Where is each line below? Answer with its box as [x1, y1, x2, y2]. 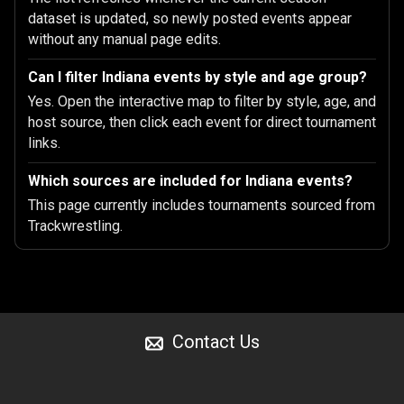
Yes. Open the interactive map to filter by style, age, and [28, 93, 376, 110]
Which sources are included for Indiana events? [28, 172, 353, 189]
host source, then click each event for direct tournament [28, 114, 376, 131]
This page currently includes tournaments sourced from [28, 197, 375, 214]
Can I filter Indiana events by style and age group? [28, 69, 367, 86]
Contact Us [171, 331, 260, 353]
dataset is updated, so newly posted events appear [28, 10, 352, 27]
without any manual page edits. [28, 31, 221, 48]
